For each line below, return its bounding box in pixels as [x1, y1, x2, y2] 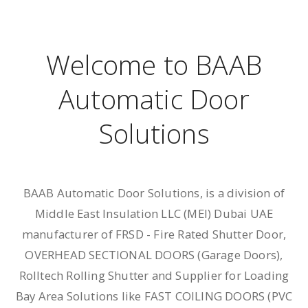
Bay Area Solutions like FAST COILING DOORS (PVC [15, 288, 293, 305]
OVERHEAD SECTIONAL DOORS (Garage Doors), [25, 247, 283, 263]
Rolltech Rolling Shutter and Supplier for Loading [19, 267, 289, 284]
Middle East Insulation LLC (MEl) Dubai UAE [34, 206, 274, 222]
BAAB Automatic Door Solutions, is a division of [23, 185, 285, 201]
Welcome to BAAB [46, 46, 262, 82]
